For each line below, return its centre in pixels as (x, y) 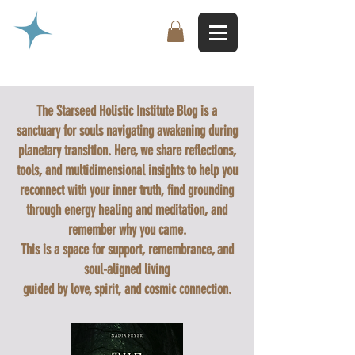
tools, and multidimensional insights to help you (127, 171)
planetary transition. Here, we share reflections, (127, 151)
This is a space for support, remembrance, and (127, 250)
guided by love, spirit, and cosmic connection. (127, 290)
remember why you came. (127, 230)
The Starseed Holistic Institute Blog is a (127, 111)
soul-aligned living (127, 270)
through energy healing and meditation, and (127, 210)
